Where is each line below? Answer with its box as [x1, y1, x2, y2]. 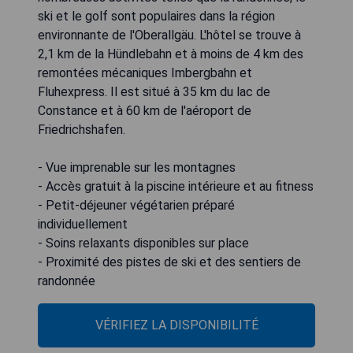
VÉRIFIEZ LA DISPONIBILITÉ [95, 317, 258, 333]
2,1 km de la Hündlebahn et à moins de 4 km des [38, 46, 303, 61]
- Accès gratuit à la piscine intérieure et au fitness [38, 178, 314, 194]
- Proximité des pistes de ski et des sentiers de [38, 254, 301, 269]
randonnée [38, 273, 95, 288]
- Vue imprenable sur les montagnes [38, 159, 236, 175]
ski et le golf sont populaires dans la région [38, 8, 275, 24]
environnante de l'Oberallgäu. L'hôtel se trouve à [38, 27, 301, 43]
